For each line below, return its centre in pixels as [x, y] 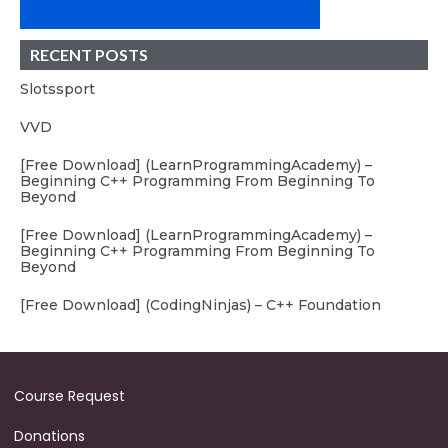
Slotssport [57, 88]
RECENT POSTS [89, 54]
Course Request [69, 395]
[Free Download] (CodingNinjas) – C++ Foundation [200, 304]
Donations [49, 435]
